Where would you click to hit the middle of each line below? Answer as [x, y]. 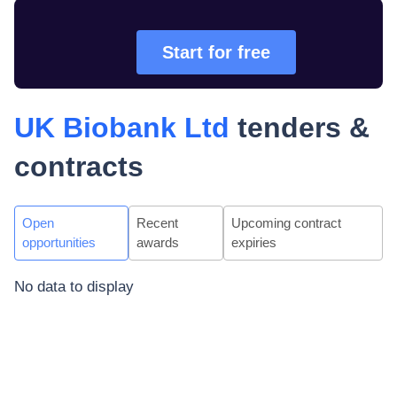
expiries [253, 242]
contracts [79, 167]
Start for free [216, 52]
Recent [157, 223]
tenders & [300, 128]
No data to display [74, 287]
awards [157, 242]
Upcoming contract [286, 223]
